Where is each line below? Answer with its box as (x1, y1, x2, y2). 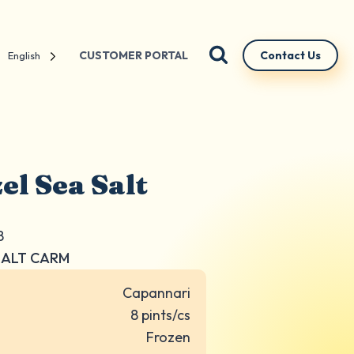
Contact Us (260, 48, 321, 62)
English (8, 48, 41, 62)
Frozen (146, 328, 190, 346)
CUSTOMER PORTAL (78, 48, 188, 62)
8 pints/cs (130, 306, 190, 324)
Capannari (122, 284, 190, 302)
